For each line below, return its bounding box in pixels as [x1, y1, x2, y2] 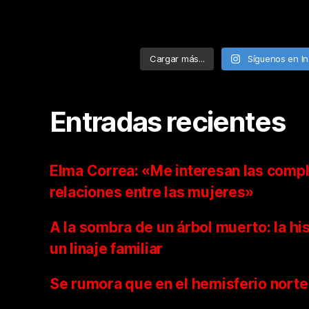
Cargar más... [149, 53, 205, 65]
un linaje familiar [50, 240, 163, 258]
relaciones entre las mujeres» [50, 183, 255, 201]
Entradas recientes [50, 105, 286, 139]
